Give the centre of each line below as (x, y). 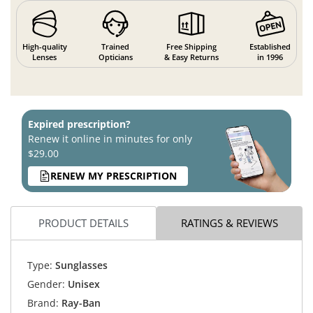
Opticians (115, 57)
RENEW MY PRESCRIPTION (114, 176)
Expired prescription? (79, 124)
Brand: (43, 303)
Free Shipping (191, 46)
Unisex (82, 284)
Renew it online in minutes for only (110, 138)
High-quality (44, 46)
